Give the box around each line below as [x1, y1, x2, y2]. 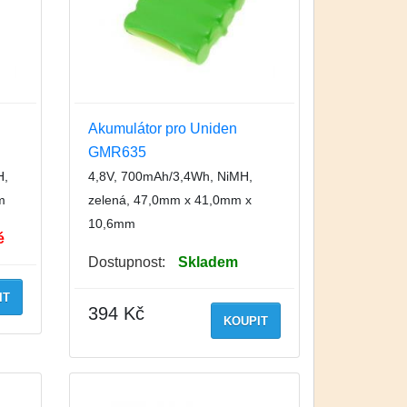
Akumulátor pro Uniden [87, 120, 237, 136]
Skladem [177, 253, 238, 270]
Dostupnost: [87, 253, 165, 270]
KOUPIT [223, 313, 268, 328]
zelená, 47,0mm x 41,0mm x [87, 192, 252, 207]
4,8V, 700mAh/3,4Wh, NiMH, [87, 168, 253, 184]
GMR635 [87, 144, 146, 160]
